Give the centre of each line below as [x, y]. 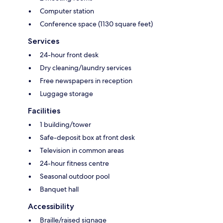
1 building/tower [65, 125]
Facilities [44, 111]
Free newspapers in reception [86, 81]
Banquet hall [59, 189]
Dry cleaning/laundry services [86, 68]
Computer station [67, 11]
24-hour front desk [69, 55]
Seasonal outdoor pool [75, 176]
